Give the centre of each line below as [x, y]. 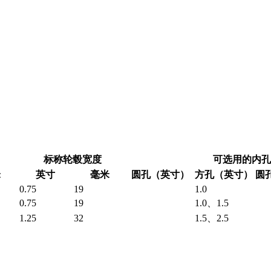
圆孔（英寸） [160, 175]
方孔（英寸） [224, 175]
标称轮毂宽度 [73, 160]
